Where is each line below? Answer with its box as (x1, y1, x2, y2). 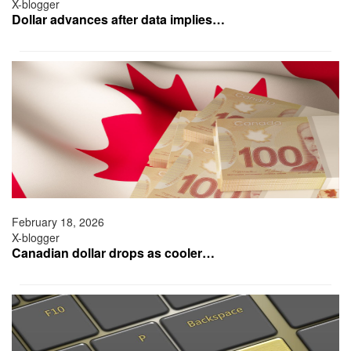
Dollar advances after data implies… (12, 10, 225, 29)
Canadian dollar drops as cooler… (12, 244, 215, 262)
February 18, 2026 (12, 214, 104, 230)
